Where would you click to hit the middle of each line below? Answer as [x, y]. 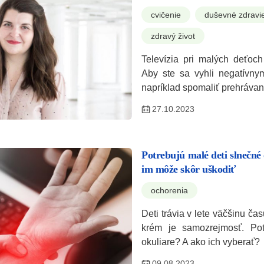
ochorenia [169, 190]
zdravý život [173, 36]
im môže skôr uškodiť [189, 169]
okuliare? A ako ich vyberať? [201, 242]
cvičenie [166, 14]
